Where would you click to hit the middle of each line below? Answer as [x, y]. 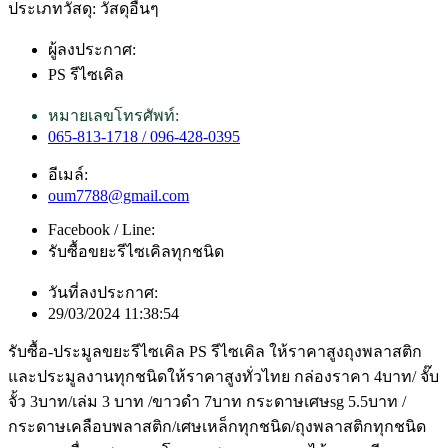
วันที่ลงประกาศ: [103, 292]
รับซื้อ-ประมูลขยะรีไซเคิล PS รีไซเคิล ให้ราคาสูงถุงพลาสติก [215, 351]
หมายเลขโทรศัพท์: [113, 115]
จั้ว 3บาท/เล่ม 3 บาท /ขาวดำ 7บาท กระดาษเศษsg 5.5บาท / [207, 401]
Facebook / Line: [101, 229]
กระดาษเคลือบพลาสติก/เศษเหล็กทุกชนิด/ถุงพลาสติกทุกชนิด [217, 426]
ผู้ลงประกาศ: [92, 49]
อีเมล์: [68, 174]
